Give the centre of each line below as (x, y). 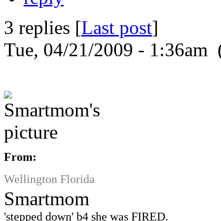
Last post (117, 27)
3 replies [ (43, 27)
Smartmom (47, 198)
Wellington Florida (49, 179)
